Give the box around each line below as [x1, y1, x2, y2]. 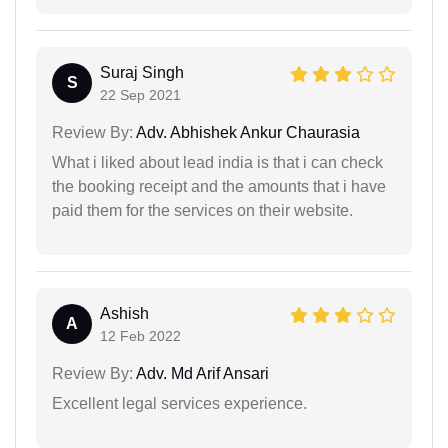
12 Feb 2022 [100, 327, 181, 344]
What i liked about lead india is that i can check [52, 153, 383, 171]
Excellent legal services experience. [52, 394, 307, 412]
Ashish [100, 304, 149, 322]
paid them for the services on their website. [52, 201, 353, 219]
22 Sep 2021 [100, 86, 181, 103]
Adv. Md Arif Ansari [133, 364, 269, 382]
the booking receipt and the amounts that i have [52, 177, 386, 195]
